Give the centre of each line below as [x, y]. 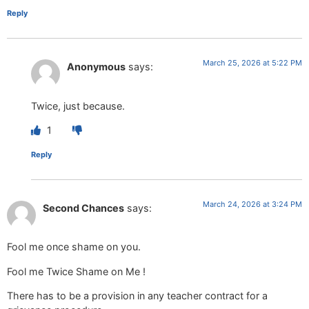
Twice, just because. [78, 106]
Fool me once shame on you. [74, 247]
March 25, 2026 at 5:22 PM [252, 63]
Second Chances [83, 208]
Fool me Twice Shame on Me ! [76, 271]
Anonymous [96, 67]
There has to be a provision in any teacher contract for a [137, 296]
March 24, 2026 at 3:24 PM [252, 204]
